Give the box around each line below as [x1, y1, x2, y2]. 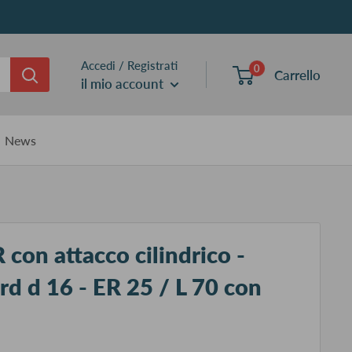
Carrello [274, 66, 321, 83]
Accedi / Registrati [81, 57, 178, 72]
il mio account [81, 75, 167, 92]
